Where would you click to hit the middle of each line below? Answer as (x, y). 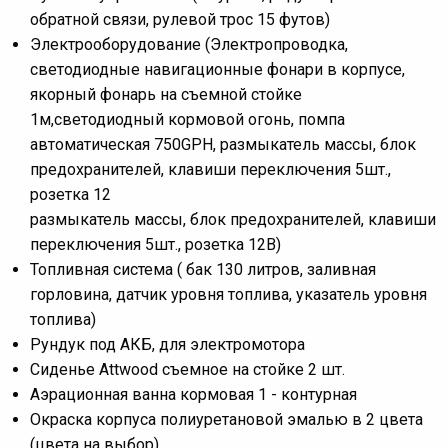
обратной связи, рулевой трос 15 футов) (180, 19)
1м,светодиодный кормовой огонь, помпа (187, 119)
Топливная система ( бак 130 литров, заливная (203, 269)
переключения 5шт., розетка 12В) (155, 244)
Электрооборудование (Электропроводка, (189, 44)
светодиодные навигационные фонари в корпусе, (217, 69)
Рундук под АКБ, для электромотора (167, 344)
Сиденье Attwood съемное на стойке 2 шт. (187, 369)
